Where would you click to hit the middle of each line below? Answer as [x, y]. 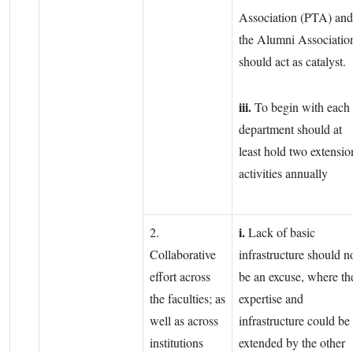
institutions [176, 343]
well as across [184, 321]
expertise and [271, 299]
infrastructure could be [294, 321]
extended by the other [292, 343]
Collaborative [183, 255]
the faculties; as [188, 299]
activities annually [285, 173]
